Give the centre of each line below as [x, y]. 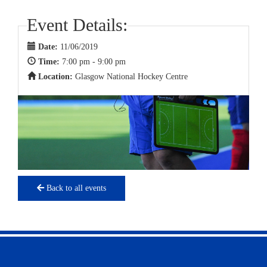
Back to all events [75, 188]
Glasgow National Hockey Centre [131, 77]
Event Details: [77, 25]
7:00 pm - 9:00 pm [94, 62]
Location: [57, 77]
